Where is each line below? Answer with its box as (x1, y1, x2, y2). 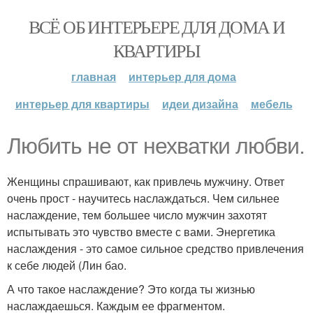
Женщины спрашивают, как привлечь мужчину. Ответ (7, 173, 284, 189)
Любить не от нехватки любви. (7, 133, 305, 159)
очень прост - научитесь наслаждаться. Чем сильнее (7, 190, 279, 206)
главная (71, 68, 116, 85)
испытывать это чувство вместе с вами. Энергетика (7, 224, 275, 240)
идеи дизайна (161, 96, 238, 112)
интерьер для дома (129, 68, 236, 85)
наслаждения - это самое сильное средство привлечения (7, 240, 304, 256)
